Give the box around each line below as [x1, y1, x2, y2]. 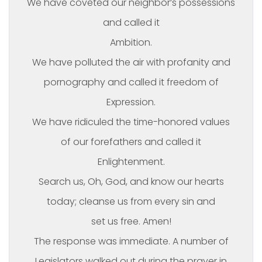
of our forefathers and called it [61, 135, 201, 149]
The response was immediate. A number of [33, 235, 229, 248]
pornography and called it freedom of [43, 75, 219, 89]
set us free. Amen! [91, 215, 171, 228]
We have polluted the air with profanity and [32, 56, 230, 69]
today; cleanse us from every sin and [47, 195, 215, 208]
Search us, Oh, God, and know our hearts [38, 175, 224, 188]
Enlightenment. [97, 155, 165, 168]
